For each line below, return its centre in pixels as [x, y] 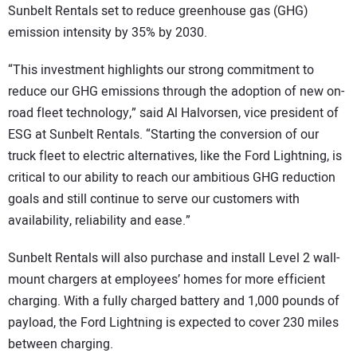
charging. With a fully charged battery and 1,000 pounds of [174, 301]
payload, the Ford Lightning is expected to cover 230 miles [173, 322]
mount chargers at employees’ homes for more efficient [167, 279]
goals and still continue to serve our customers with [154, 199]
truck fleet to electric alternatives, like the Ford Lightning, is [175, 156]
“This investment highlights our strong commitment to [161, 70]
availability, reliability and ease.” [99, 220]
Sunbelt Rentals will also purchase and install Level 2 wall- [174, 258]
